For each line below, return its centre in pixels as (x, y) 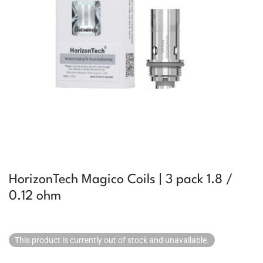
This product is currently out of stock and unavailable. (112, 240)
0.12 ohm (35, 196)
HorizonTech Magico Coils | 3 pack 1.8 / (121, 180)
